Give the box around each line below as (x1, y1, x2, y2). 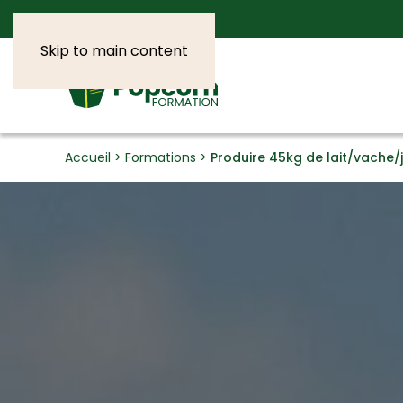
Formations (125, 148, 196, 167)
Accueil (65, 148, 111, 167)
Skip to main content (40, 40, 188, 61)
